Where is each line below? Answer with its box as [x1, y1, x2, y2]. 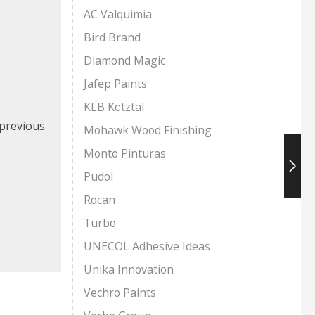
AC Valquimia [84, 6, 152, 22]
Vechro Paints [84, 285, 156, 301]
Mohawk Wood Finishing [84, 122, 212, 139]
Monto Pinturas [84, 146, 166, 162]
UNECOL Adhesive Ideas [84, 238, 210, 255]
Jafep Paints [84, 76, 147, 92]
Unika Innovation [84, 262, 174, 278]
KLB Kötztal [84, 99, 144, 115]
